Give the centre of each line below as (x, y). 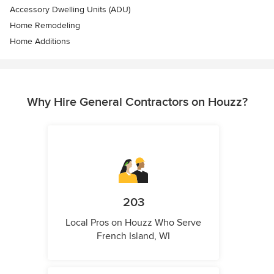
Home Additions (40, 42)
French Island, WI (133, 236)
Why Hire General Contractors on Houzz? (137, 102)
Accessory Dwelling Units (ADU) (70, 10)
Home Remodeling (45, 26)
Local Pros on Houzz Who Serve (133, 223)
